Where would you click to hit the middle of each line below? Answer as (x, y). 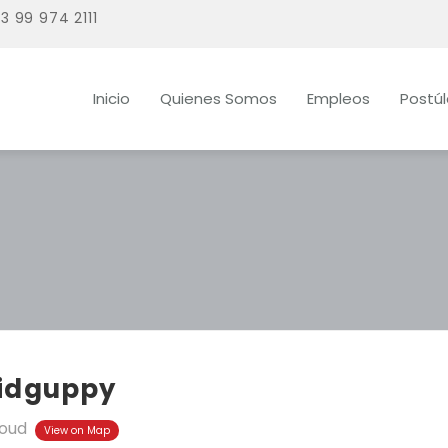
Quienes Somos (218, 98)
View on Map (77, 430)
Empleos (338, 98)
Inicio (111, 98)
